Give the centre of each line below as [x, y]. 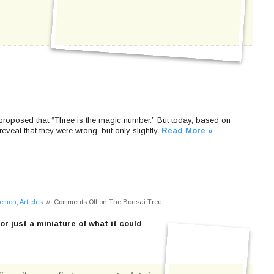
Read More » [187, 130]
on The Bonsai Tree [129, 202]
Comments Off [76, 202]
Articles [31, 202]
